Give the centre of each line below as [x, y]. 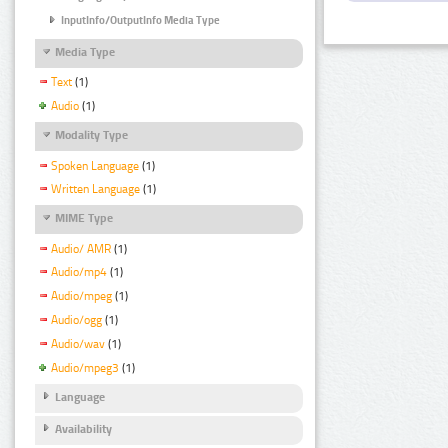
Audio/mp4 [79, 272]
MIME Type [84, 218]
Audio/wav [78, 344]
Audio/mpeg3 [85, 367]
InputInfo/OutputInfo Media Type [140, 20]
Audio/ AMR [81, 248]
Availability [83, 429]
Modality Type [91, 135]
